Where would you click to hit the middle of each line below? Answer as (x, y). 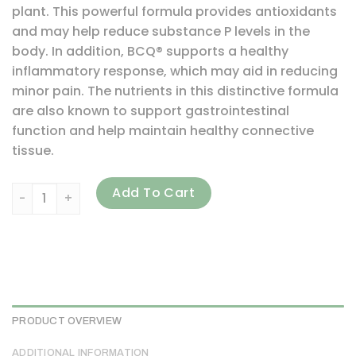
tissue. (33, 151)
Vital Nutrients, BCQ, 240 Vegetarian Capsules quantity (176, 190)
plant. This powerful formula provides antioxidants (174, 12)
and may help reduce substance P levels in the (161, 32)
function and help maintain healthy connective (163, 131)
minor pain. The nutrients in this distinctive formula (175, 91)
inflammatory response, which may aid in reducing (175, 72)
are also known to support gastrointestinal (151, 111)
